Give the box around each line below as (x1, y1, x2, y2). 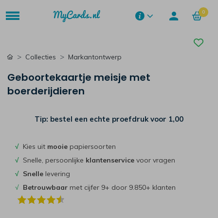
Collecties (25, 53, 56, 61)
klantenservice (86, 156, 134, 164)
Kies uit (19, 142, 47, 151)
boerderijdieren (7, 84, 85, 98)
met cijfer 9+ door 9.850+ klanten (68, 183, 176, 192)
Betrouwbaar (23, 183, 68, 192)
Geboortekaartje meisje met (7, 71, 150, 84)
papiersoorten (70, 142, 116, 151)
